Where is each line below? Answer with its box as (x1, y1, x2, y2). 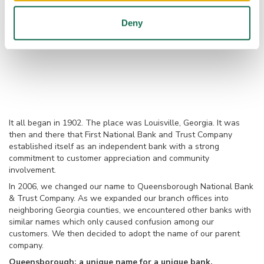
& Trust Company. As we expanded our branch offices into (9, 192, 229, 204)
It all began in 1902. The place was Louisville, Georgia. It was (9, 117, 240, 128)
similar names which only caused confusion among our (9, 216, 214, 227)
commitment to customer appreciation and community (9, 152, 209, 164)
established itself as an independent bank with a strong (9, 140, 219, 152)
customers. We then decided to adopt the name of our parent (9, 227, 240, 239)
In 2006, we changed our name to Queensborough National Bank (9, 180, 253, 192)
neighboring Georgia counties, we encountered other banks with (9, 204, 251, 216)
